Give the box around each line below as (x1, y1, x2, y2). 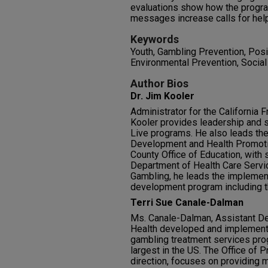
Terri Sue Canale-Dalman (130, 197, 243, 209)
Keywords (130, 33, 179, 46)
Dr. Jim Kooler (130, 90, 194, 102)
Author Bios (130, 77, 188, 90)
